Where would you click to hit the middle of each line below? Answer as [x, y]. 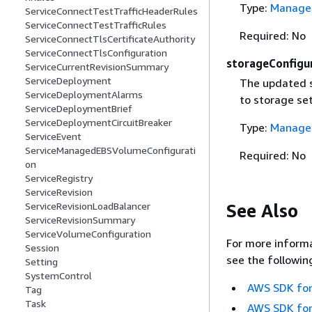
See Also [262, 210]
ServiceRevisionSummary [80, 220]
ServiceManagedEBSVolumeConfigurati [110, 150]
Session [42, 248]
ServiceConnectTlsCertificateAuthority [110, 39]
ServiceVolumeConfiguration [88, 234]
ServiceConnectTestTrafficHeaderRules [111, 11]
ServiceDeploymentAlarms [84, 95]
